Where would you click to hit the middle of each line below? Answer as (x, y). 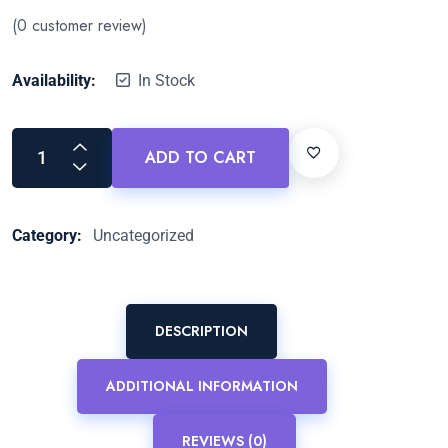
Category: (49, 235)
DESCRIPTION (201, 331)
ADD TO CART (200, 157)
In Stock (166, 80)
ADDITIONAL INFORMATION (201, 386)
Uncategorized (143, 235)
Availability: (54, 80)
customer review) (87, 25)
